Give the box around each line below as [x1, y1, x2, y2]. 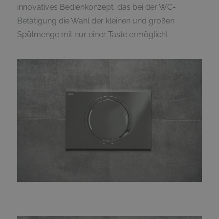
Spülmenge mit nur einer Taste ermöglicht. [17, 29, 170, 39]
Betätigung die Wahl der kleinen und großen [17, 16, 175, 25]
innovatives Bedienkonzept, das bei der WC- [17, 2, 176, 12]
